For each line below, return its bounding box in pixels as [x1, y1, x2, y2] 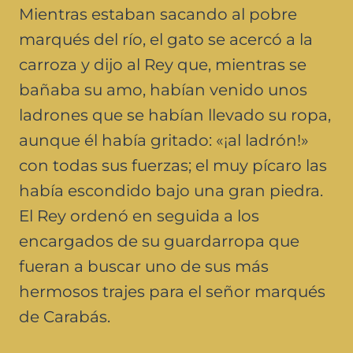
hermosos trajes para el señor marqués [19, 281, 325, 301]
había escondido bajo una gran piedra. [19, 180, 323, 200]
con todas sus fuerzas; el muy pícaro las [19, 155, 327, 175]
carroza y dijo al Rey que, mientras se [19, 54, 307, 74]
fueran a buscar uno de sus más [19, 256, 269, 276]
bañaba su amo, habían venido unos [19, 80, 307, 99]
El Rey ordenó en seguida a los [19, 206, 259, 225]
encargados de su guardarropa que [19, 231, 299, 251]
